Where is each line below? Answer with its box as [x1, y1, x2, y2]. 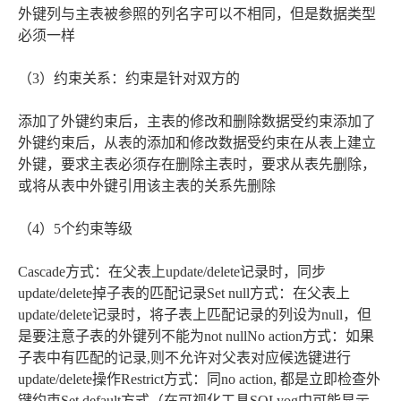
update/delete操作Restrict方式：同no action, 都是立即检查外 [18, 371, 380, 387]
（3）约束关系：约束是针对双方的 [18, 70, 240, 86]
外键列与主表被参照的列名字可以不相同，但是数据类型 [18, 5, 376, 21]
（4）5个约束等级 [18, 220, 132, 236]
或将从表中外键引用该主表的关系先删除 [18, 177, 276, 193]
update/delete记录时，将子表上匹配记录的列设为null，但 [18, 306, 371, 322]
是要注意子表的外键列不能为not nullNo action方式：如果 [18, 328, 374, 344]
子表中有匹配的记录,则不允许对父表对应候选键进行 [18, 349, 351, 365]
